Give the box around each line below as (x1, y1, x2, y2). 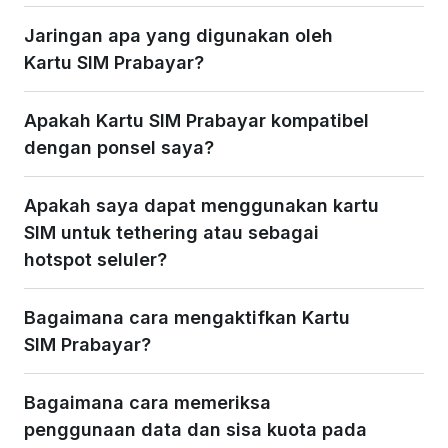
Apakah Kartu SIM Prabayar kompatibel (24, 109, 369, 131)
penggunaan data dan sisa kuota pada (24, 418, 367, 440)
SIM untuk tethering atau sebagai (24, 221, 319, 243)
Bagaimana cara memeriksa (24, 391, 271, 413)
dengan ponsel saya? (24, 136, 214, 158)
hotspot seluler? (24, 248, 167, 270)
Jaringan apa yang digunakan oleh (24, 24, 333, 46)
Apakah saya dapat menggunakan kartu (24, 194, 379, 216)
